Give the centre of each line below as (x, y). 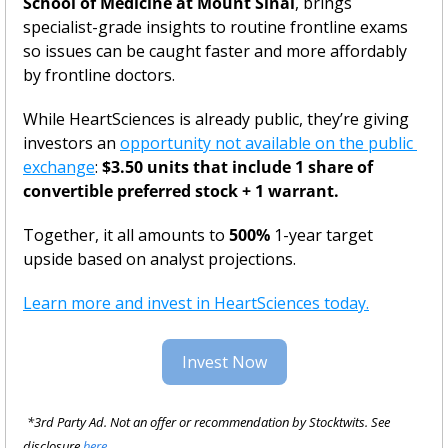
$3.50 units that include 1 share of (237, 167)
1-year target (321, 235)
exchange (59, 167)
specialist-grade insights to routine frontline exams (215, 27)
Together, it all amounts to (124, 235)
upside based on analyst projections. (159, 259)
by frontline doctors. (99, 75)
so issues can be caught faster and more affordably (215, 51)
